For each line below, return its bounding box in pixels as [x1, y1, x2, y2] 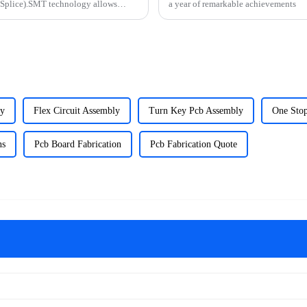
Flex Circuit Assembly [34, 105, 120, 116]
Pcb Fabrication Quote [150, 138, 237, 149]
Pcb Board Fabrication [34, 138, 121, 149]
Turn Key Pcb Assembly [149, 105, 243, 116]
